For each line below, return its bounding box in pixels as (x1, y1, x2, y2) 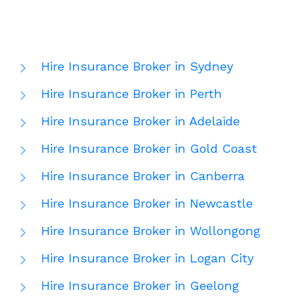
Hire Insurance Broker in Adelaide (41, 114, 240, 129)
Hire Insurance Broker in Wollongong (41, 223, 260, 238)
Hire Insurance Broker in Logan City (41, 251, 254, 266)
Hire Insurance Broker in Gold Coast (41, 141, 257, 156)
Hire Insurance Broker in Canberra (41, 169, 245, 184)
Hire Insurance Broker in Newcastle (41, 196, 253, 211)
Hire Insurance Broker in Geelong (41, 278, 239, 293)
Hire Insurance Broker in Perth (41, 86, 222, 101)
